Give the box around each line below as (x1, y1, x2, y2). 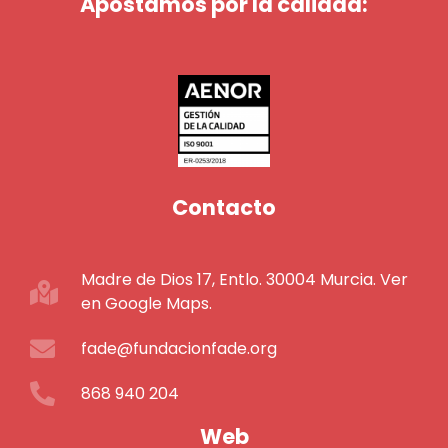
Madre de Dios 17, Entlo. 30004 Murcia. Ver (81, 268, 409, 292)
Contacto (172, 193, 276, 223)
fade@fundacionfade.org (81, 336, 278, 360)
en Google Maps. (81, 292, 213, 316)
